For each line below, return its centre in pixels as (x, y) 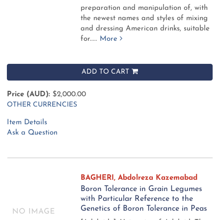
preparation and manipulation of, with (144, 8)
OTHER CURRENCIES (42, 105)
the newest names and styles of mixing (144, 18)
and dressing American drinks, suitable (145, 28)
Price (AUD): (28, 94)
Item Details (27, 122)
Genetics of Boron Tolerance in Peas (144, 208)
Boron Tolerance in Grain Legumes (142, 189)
